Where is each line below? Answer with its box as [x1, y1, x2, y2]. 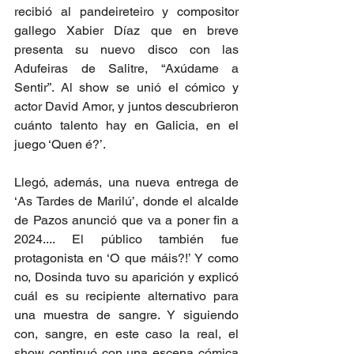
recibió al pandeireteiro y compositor [14, 4, 239, 19]
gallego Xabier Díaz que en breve [14, 23, 239, 38]
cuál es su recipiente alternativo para [14, 288, 239, 303]
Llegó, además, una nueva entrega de [14, 175, 239, 190]
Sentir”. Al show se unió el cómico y [14, 80, 239, 95]
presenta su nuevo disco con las [14, 42, 239, 57]
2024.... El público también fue [14, 232, 239, 247]
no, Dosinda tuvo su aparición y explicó [14, 269, 239, 284]
